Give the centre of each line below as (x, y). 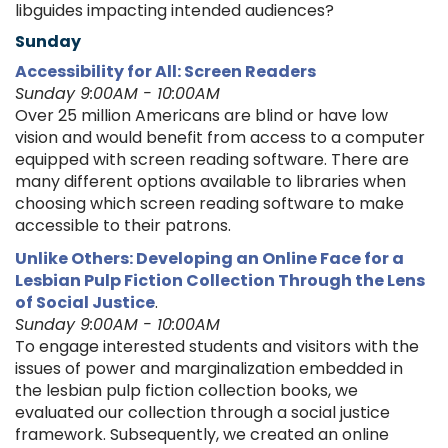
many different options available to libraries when (210, 182)
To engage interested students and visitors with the (217, 347)
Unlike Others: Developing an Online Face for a (209, 259)
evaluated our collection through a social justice (202, 413)
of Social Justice (85, 303)
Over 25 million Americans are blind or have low (201, 116)
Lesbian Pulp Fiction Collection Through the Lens (220, 281)
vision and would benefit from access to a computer (220, 138)
